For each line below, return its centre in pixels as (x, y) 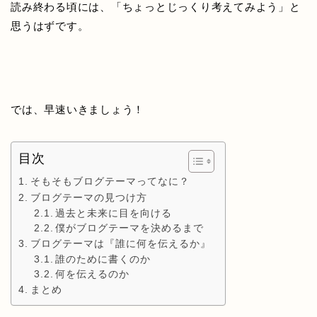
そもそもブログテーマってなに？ (110, 181)
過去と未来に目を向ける (114, 214)
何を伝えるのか (93, 275)
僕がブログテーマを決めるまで (130, 229)
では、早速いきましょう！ (78, 110)
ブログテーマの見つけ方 (88, 198)
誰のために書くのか (103, 260)
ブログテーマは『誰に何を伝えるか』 (120, 244)
